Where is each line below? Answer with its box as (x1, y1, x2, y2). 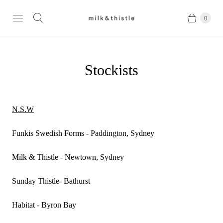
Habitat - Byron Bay (12, 201, 76, 209)
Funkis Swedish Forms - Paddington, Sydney (12, 129, 154, 137)
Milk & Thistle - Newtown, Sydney (12, 153, 124, 161)
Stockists (85, 62, 138, 78)
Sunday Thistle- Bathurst (12, 177, 90, 185)
